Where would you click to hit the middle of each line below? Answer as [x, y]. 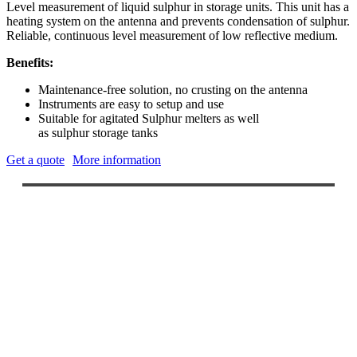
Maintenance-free [82, 89]
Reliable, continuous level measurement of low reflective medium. [172, 35]
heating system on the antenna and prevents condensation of [158, 21]
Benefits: [30, 62]
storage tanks [124, 132]
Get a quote [35, 159]
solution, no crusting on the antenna [217, 89]
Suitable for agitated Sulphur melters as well [149, 118]
